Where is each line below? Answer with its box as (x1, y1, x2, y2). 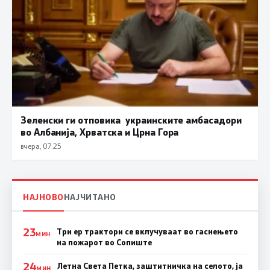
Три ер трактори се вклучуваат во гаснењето (56, 225, 238, 237)
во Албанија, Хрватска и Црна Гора (20, 125, 179, 139)
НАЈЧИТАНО (63, 190, 116, 202)
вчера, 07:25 (20, 141, 61, 151)
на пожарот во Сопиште (56, 236, 152, 248)
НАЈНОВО (23, 190, 64, 202)
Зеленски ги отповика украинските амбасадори (20, 113, 242, 127)
